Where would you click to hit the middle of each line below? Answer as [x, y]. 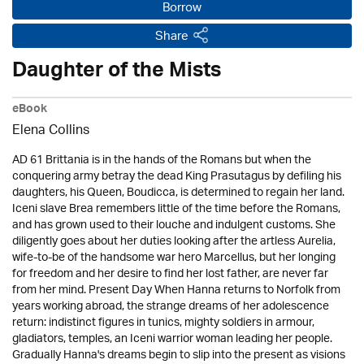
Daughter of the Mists [117, 73]
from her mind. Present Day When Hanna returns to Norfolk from [176, 290]
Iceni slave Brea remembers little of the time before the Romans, [176, 209]
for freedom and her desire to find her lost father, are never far [170, 274]
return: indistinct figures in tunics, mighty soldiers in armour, [163, 323]
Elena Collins [51, 131]
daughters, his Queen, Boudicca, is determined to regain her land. [178, 193]
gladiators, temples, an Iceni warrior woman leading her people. [172, 339]
